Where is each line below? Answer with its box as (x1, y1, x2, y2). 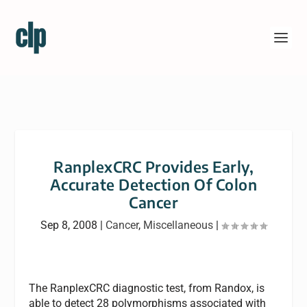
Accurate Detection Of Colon (49, 175, 258, 194)
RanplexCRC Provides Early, (53, 157, 254, 176)
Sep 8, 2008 (40, 219, 97, 232)
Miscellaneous (143, 219, 213, 232)
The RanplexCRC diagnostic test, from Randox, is (29, 282, 265, 295)
